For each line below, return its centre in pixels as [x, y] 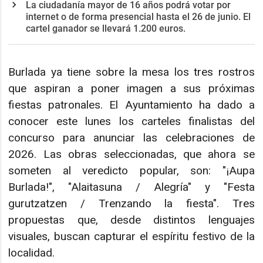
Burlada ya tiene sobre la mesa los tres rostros [131, 72]
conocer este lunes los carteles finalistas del [131, 121]
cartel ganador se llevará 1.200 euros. [106, 28]
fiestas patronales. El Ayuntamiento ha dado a [131, 104]
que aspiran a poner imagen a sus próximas [131, 88]
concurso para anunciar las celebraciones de [131, 137]
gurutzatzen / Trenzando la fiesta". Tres [131, 203]
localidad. [32, 252]
